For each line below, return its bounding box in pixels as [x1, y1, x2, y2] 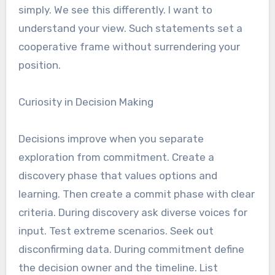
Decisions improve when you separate [18, 132, 204, 145]
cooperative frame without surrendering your [18, 40, 240, 53]
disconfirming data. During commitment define [18, 242, 244, 255]
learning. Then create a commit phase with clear [18, 187, 255, 200]
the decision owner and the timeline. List [18, 261, 218, 274]
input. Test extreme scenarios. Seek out [18, 224, 214, 237]
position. [18, 58, 61, 71]
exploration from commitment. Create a [18, 150, 214, 163]
